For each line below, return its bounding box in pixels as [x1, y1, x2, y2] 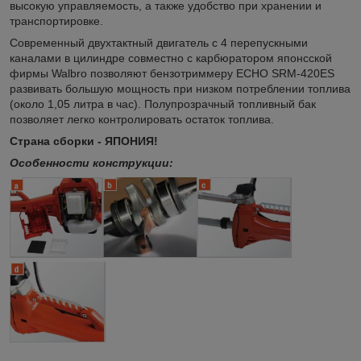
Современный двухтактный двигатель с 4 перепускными [10, 35, 308, 49]
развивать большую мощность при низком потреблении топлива [10, 81, 351, 95]
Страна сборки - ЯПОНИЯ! [10, 134, 158, 147]
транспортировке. [10, 14, 103, 27]
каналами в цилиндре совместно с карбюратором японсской [10, 51, 332, 64]
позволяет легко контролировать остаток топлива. [10, 112, 274, 126]
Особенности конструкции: [10, 156, 173, 169]
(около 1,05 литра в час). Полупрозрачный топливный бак [10, 97, 316, 110]
